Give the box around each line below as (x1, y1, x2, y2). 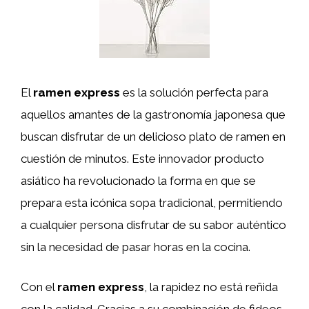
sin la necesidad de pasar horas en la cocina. (21, 240, 250, 254)
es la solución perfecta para (120, 86, 268, 99)
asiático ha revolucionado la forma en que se (21, 174, 256, 188)
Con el (21, 279, 57, 294)
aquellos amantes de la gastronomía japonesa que (21, 108, 286, 121)
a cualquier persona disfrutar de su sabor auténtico (21, 218, 286, 232)
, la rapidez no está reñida (144, 279, 278, 294)
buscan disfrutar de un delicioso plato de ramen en (21, 130, 286, 143)
